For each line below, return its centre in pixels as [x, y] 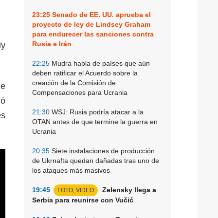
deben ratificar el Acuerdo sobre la [85, 73]
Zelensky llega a [128, 190]
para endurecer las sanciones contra [93, 34]
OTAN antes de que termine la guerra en [95, 121]
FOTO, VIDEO [76, 190]
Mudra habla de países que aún [100, 63]
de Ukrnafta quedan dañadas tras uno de [96, 160]
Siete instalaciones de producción [102, 151]
